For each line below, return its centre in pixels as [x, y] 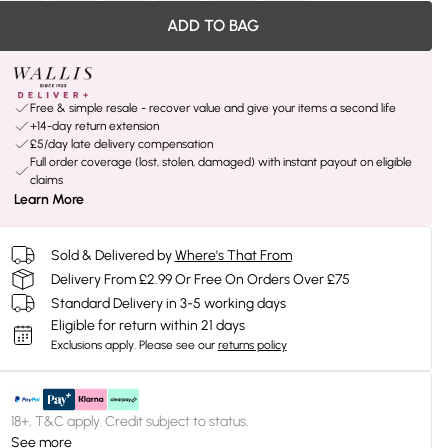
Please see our [176, 345]
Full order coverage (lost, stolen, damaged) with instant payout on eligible [220, 162]
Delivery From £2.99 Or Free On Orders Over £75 [200, 279]
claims [46, 180]
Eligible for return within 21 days [147, 325]
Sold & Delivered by [111, 255]
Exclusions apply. [93, 345]
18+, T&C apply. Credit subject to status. [129, 421]
